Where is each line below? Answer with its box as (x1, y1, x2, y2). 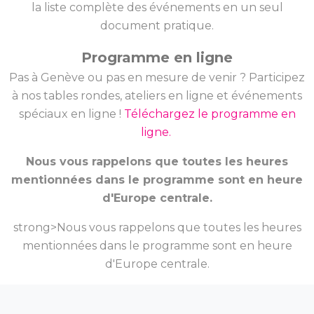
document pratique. (100, 19, 214, 32)
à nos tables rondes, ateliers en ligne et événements (12, 89, 302, 102)
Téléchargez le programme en (123, 107, 296, 121)
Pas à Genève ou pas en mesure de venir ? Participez (9, 71, 305, 84)
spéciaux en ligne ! (18, 107, 124, 121)
